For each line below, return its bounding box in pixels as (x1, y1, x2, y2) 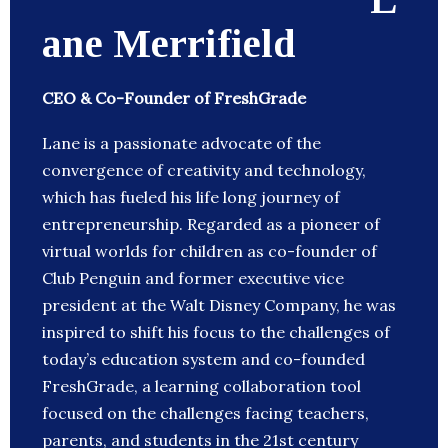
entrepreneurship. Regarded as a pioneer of (42, 214, 380, 235)
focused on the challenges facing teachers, (42, 403, 369, 424)
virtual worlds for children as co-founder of (42, 241, 377, 262)
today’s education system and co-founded (42, 349, 365, 370)
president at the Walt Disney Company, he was (42, 295, 396, 316)
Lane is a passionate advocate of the (42, 133, 321, 154)
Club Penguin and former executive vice (42, 268, 344, 289)
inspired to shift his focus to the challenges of (42, 322, 390, 343)
